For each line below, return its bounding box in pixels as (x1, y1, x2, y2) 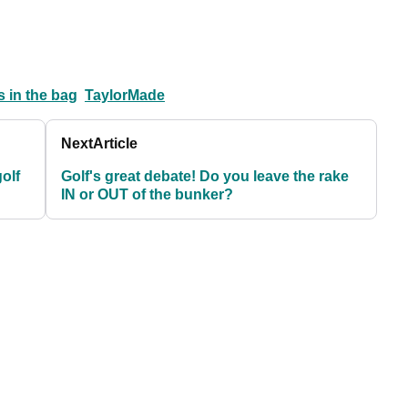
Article (93, 136, 138, 152)
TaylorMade (85, 87, 165, 104)
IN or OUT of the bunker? (61, 187, 234, 203)
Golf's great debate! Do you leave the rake (61, 168, 350, 185)
